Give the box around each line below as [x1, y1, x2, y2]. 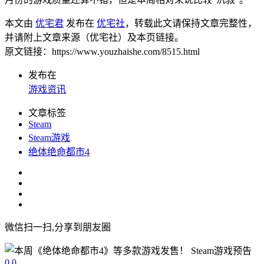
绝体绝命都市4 [28, 146, 90, 157]
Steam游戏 [28, 132, 70, 143]
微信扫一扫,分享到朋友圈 [5, 222, 111, 232]
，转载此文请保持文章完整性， [125, 18, 257, 28]
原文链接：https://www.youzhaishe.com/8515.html [5, 46, 200, 57]
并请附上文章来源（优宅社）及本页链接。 [5, 32, 184, 42]
